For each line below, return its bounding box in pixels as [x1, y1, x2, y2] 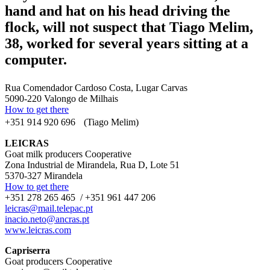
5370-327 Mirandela [5, 170, 83, 181]
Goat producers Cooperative [5, 256, 112, 266]
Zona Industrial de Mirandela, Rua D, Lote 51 [5, 159, 182, 170]
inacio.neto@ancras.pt [5, 213, 89, 224]
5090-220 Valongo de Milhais [5, 93, 118, 104]
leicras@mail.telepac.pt [5, 202, 93, 213]
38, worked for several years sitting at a [5, 35, 248, 51]
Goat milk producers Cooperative [5, 148, 131, 159]
